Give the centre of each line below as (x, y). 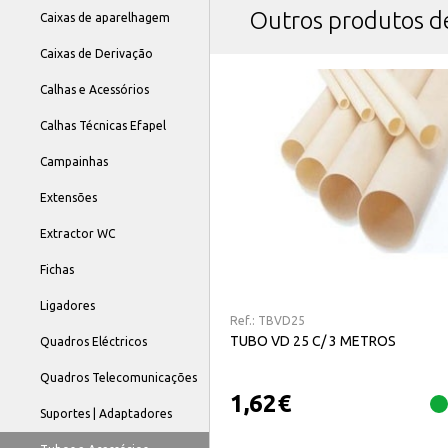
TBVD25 (281, 320)
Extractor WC (77, 233)
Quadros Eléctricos (93, 341)
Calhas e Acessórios (94, 89)
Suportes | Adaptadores (106, 413)
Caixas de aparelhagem (105, 17)
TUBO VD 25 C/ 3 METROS (313, 340)
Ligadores (67, 305)
